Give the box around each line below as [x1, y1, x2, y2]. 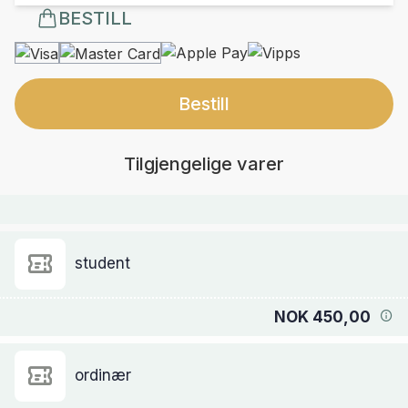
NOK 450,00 [274, 307, 371, 326]
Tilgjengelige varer [124, 152, 284, 175]
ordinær [75, 366, 131, 385]
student [75, 254, 130, 273]
